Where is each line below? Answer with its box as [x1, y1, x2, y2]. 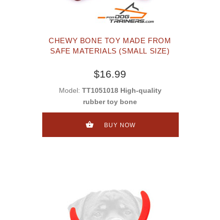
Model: [58, 86, 82, 95]
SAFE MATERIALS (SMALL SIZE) [50, 47, 170, 55]
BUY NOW [102, 121, 137, 129]
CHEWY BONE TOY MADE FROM [49, 36, 171, 45]
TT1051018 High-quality [82, 86, 162, 95]
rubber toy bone [83, 98, 137, 106]
